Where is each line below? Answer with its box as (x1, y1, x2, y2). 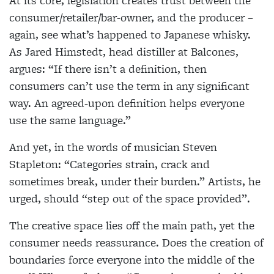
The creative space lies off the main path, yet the (9, 217, 254, 234)
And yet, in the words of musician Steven (9, 139, 217, 156)
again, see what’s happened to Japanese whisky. (9, 26, 251, 43)
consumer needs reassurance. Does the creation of (9, 234, 264, 251)
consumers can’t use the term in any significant (9, 78, 250, 95)
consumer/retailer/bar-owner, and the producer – (9, 9, 253, 26)
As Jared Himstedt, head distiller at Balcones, (9, 43, 239, 61)
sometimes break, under (9, 173, 134, 190)
